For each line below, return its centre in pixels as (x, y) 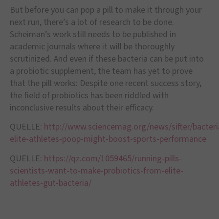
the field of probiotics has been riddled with (89, 95)
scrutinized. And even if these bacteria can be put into (107, 59)
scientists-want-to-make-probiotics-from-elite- (97, 171)
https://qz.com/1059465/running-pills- (113, 158)
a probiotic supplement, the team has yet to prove (101, 71)
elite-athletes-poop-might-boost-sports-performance (108, 139)
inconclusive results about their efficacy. (82, 108)
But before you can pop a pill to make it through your (106, 10)
